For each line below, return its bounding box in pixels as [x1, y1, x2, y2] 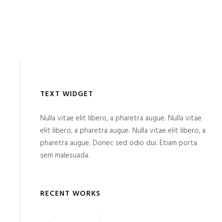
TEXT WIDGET [40, 88, 93, 100]
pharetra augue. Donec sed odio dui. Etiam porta [40, 137, 197, 149]
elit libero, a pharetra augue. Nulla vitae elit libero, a [40, 124, 206, 137]
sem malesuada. [40, 149, 90, 162]
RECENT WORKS [40, 187, 101, 200]
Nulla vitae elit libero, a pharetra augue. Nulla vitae [40, 112, 202, 124]
